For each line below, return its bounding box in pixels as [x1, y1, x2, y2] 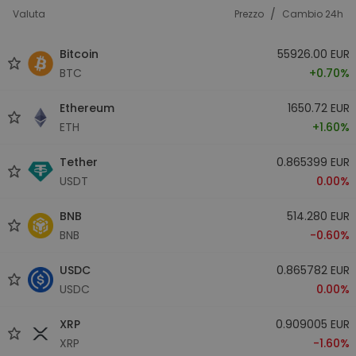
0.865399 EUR [276, 153, 350, 170]
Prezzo [234, 7, 264, 21]
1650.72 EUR [287, 99, 350, 116]
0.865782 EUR [276, 261, 350, 278]
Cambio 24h [282, 7, 343, 21]
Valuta [13, 7, 45, 21]
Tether [60, 153, 98, 170]
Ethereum [60, 99, 114, 116]
